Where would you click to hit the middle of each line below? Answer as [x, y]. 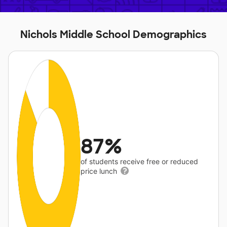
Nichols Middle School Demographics [113, 34]
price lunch [100, 171]
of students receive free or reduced [140, 161]
